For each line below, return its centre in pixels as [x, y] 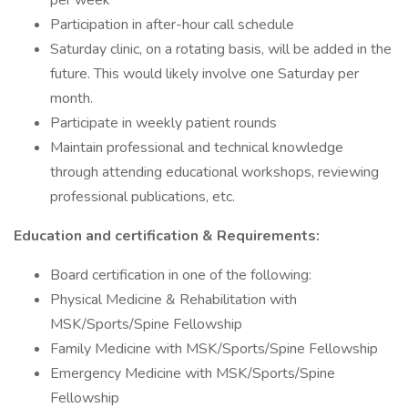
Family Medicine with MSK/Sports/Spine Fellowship [214, 349]
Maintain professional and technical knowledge [197, 148]
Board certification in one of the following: [181, 275]
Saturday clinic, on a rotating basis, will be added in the [221, 49]
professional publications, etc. [143, 197]
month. [71, 98]
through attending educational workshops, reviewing [214, 172]
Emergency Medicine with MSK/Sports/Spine [193, 373]
